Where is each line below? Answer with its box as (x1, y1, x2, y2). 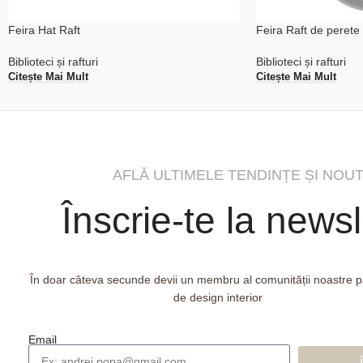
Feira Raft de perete (255, 23, 360, 37)
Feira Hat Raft (8, 23, 80, 37)
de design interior (173, 291, 263, 305)
